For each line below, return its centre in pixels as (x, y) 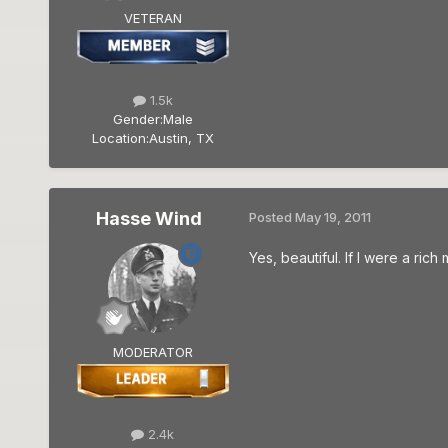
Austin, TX (181, 138)
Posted (271, 217)
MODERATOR (152, 352)
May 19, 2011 (332, 217)
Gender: (137, 119)
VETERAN (152, 18)
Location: (120, 138)
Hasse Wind (148, 219)
